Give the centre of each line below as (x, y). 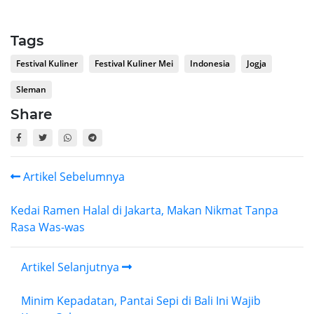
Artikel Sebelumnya (73, 177)
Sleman (31, 90)
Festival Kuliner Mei (134, 64)
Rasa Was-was (48, 227)
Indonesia (210, 64)
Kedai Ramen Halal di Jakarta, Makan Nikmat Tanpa (144, 211)
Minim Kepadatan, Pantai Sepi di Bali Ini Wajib (141, 301)
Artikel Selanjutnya (71, 267)
